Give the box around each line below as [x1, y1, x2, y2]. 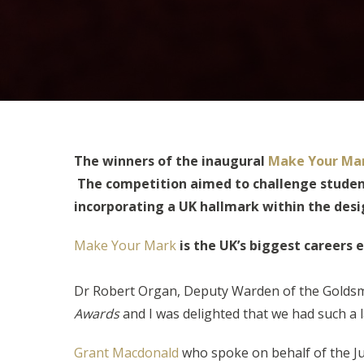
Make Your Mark [73, 236, 176, 254]
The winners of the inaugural [73, 152, 268, 170]
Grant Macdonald [73, 344, 179, 362]
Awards [73, 305, 119, 323]
